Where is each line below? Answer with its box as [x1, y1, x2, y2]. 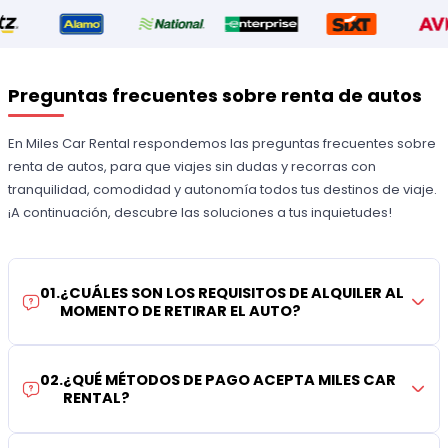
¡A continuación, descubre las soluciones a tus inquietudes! [8, 202, 393, 222]
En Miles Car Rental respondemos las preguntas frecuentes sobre [8, 133, 437, 153]
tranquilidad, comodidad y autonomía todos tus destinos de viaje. [8, 179, 438, 199]
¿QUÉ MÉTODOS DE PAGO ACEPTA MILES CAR [63, 370, 397, 391]
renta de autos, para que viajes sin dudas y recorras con [8, 156, 377, 176]
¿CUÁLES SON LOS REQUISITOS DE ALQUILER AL [60, 282, 405, 303]
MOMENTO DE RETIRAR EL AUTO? [60, 300, 302, 321]
